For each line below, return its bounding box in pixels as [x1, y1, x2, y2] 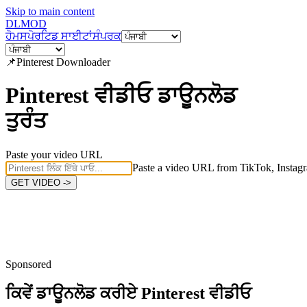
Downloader [53, 56, 110, 68]
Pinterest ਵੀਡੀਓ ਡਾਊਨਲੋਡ [5, 83, 237, 108]
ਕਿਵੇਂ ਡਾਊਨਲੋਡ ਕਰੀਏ [5, 284, 137, 302]
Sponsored [5, 258, 51, 270]
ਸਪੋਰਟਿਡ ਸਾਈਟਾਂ [20, 30, 93, 42]
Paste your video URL [5, 148, 103, 160]
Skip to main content [5, 5, 95, 17]
